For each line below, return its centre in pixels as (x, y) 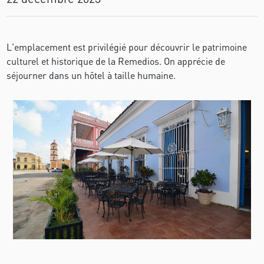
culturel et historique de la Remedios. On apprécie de (116, 61)
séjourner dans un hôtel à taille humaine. (91, 75)
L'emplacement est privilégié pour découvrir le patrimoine (127, 47)
